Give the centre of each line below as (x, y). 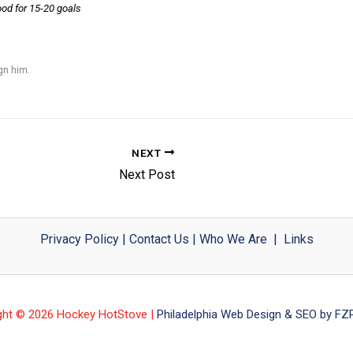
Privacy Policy (79, 240)
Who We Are (233, 240)
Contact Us (159, 240)
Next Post (147, 175)
